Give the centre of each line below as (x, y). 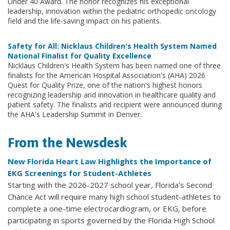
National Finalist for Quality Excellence (80, 55)
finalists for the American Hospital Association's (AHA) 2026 (107, 75)
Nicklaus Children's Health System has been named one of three (114, 65)
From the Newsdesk (68, 142)
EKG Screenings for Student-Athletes (80, 173)
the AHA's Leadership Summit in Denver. (75, 114)
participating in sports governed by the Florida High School (111, 220)
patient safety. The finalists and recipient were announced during (115, 104)
